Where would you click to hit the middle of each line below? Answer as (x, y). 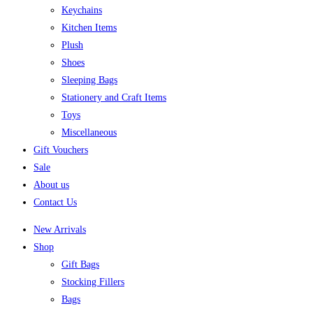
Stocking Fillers (93, 282)
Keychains (82, 10)
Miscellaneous (89, 132)
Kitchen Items (89, 27)
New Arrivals (60, 229)
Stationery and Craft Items (114, 97)
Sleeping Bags (89, 80)
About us (51, 184)
